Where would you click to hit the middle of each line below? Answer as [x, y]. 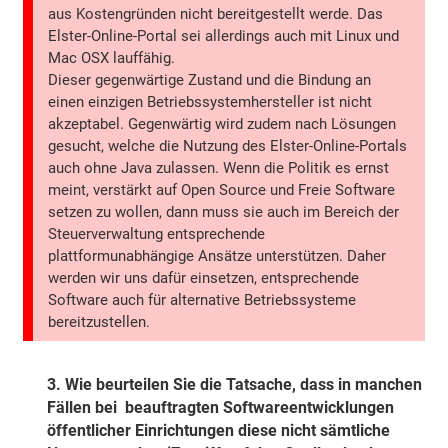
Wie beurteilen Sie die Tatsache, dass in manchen [244, 385]
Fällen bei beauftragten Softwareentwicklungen [221, 408]
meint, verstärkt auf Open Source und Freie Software [222, 190]
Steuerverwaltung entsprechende [157, 234]
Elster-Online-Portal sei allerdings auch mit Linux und [224, 36]
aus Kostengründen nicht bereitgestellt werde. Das [216, 14]
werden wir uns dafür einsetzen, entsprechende [204, 278]
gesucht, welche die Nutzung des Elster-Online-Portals [228, 146]
